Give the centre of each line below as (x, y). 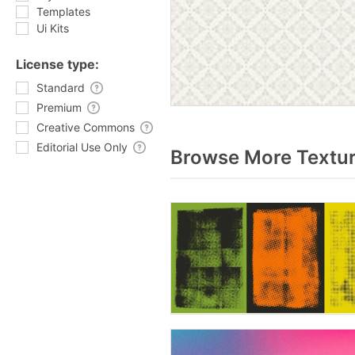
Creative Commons (86, 127)
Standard (61, 88)
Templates (63, 11)
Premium (59, 107)
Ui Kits (53, 28)
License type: (57, 64)
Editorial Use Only (82, 147)
